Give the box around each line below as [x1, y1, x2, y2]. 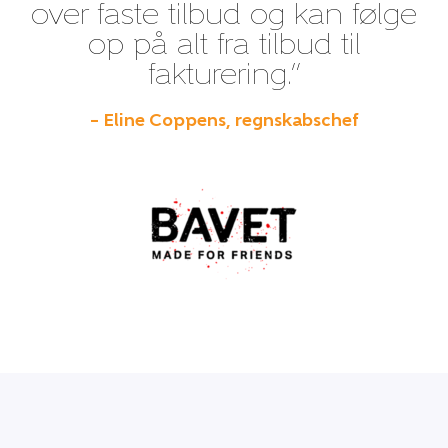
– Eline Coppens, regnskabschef [89, 112, 359, 132]
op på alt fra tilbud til [87, 31, 361, 63]
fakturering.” [147, 61, 301, 93]
